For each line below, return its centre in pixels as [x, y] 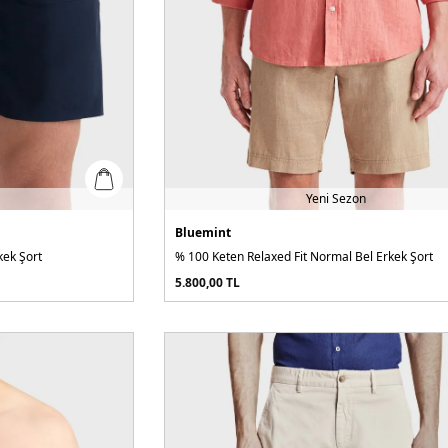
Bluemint [203, 232]
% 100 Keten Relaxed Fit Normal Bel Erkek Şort [304, 256]
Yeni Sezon [335, 198]
